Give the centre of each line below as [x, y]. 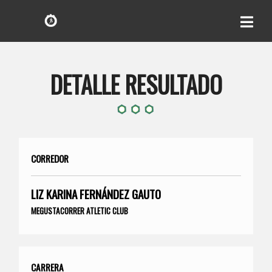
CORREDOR [50, 158]
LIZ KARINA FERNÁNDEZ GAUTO [96, 194]
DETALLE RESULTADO [136, 84]
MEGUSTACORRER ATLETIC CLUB [80, 210]
